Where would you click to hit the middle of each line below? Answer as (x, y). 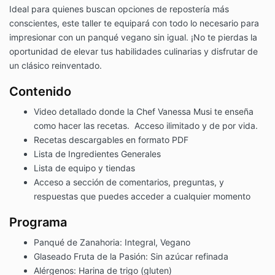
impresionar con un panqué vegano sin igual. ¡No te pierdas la (133, 37)
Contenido (40, 91)
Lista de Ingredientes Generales (97, 153)
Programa (38, 222)
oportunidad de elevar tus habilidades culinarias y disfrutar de (134, 51)
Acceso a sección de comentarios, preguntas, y (129, 182)
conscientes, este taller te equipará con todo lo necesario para (134, 23)
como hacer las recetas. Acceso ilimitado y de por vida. (146, 125)
